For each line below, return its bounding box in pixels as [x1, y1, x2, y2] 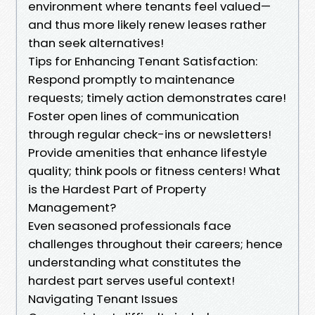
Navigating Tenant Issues [28, 290, 178, 307]
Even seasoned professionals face [28, 217, 231, 234]
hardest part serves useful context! [28, 271, 235, 289]
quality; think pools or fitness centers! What [28, 162, 281, 179]
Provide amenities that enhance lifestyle [28, 143, 267, 161]
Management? [28, 198, 116, 216]
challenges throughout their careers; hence [28, 235, 283, 252]
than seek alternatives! [28, 34, 164, 51]
